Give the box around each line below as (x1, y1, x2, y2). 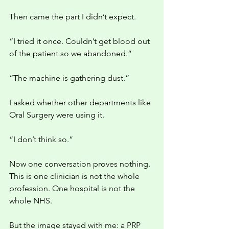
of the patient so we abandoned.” (9, 49, 132, 58)
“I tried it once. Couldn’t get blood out (9, 36, 152, 46)
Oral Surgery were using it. (9, 110, 104, 120)
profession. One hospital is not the (9, 184, 137, 193)
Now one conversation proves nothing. (9, 159, 152, 169)
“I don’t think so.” (9, 134, 73, 144)
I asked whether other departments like (9, 98, 153, 107)
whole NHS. (9, 196, 54, 205)
